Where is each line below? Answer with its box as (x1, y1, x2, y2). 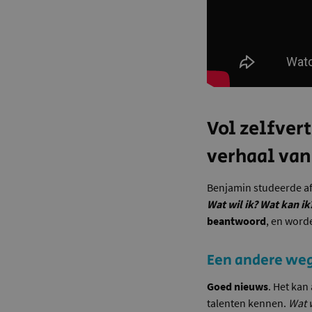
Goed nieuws (207, 279, 269, 294)
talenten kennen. (207, 296, 289, 311)
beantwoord (207, 214, 267, 228)
